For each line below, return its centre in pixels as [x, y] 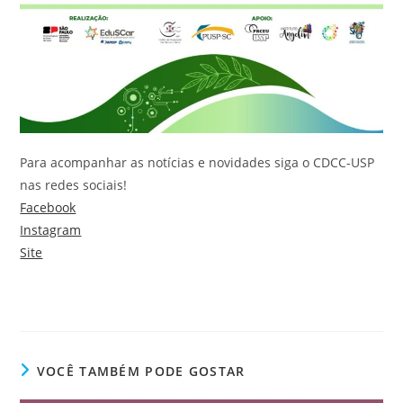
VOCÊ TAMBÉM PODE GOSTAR [141, 372]
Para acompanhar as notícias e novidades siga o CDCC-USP [197, 163]
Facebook [48, 208]
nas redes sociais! [74, 185]
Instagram [51, 230]
